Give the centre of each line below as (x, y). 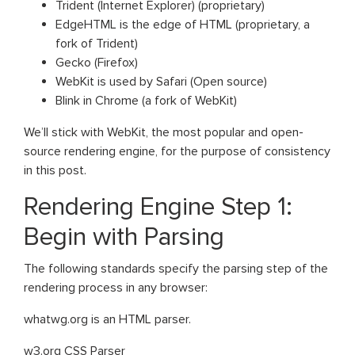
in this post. (55, 170)
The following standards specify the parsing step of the (176, 268)
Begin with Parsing (124, 237)
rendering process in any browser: (116, 287)
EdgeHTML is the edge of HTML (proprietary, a (183, 24)
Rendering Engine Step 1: (158, 207)
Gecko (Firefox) (97, 62)
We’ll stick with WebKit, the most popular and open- (164, 132)
